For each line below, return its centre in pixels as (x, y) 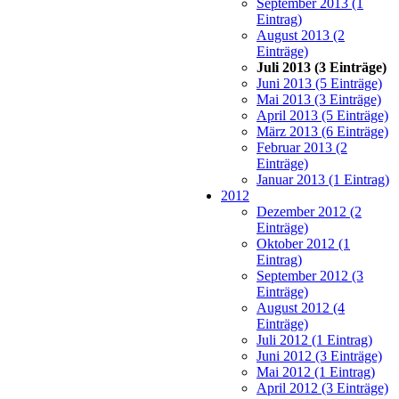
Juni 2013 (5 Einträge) (319, 83)
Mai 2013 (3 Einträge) (319, 99)
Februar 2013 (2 (302, 147)
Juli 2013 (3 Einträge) (322, 67)
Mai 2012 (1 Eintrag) (316, 371)
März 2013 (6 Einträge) (322, 131)
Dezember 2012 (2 (309, 211)
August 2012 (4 (301, 307)
